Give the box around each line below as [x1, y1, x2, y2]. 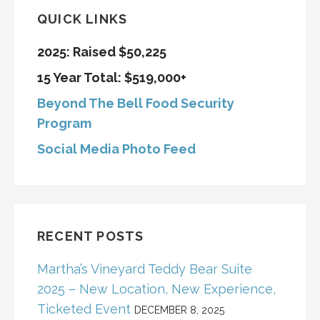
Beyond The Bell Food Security [37, 96, 237, 111]
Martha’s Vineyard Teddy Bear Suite [37, 261, 252, 277]
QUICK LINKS [37, 11, 128, 27]
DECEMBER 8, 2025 [134, 304, 224, 316]
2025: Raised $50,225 [37, 44, 166, 60]
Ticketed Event [37, 301, 131, 317]
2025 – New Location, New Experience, [37, 281, 276, 297]
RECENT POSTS [37, 229, 144, 244]
